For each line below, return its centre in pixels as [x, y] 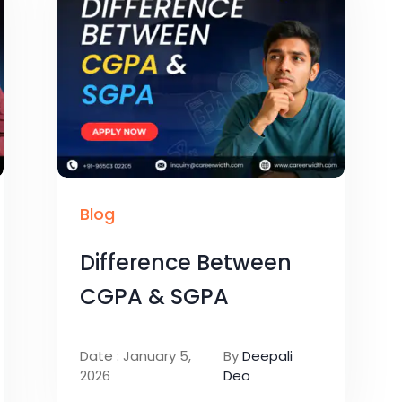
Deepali [268, 355]
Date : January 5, [135, 355]
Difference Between [186, 262]
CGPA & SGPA [154, 296]
